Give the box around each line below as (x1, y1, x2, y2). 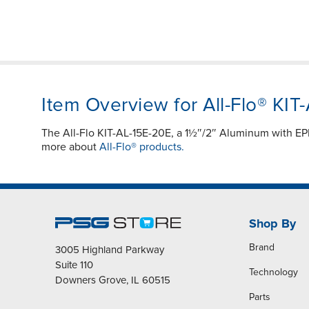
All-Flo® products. (99, 140, 184, 154)
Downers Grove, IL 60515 (55, 274, 170, 287)
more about (41, 140, 99, 154)
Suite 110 (55, 259, 93, 272)
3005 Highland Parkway (55, 243, 164, 257)
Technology (248, 266, 298, 279)
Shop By (248, 216, 296, 232)
